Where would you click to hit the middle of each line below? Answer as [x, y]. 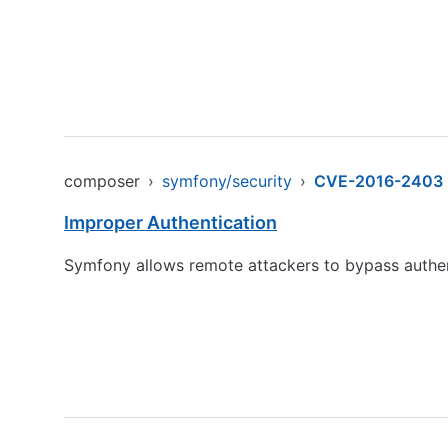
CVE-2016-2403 [378, 181]
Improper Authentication [170, 222]
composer [102, 181]
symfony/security [227, 181]
